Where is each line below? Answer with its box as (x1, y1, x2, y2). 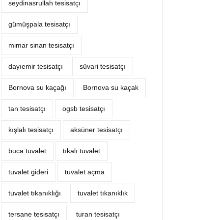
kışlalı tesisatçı (8, 126, 54, 134)
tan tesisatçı (8, 105, 46, 112)
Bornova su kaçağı (8, 83, 66, 91)
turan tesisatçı (76, 210, 120, 218)
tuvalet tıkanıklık (78, 189, 128, 197)
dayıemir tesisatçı (8, 62, 63, 70)
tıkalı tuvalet (63, 147, 100, 155)
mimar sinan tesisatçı (8, 41, 74, 49)
